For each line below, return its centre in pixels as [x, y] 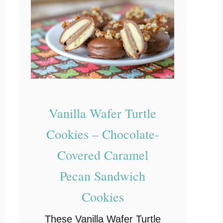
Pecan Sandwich [103, 176]
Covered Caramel [103, 155]
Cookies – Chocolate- [103, 134]
